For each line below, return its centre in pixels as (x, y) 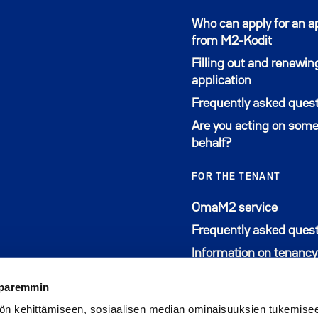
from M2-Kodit (232, 41)
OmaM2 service (235, 208)
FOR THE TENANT (236, 177)
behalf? (212, 143)
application (221, 81)
